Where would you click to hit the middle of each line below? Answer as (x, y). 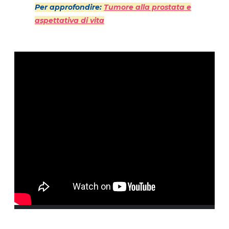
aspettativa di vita (70, 21)
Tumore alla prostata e (147, 7)
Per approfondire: (68, 7)
